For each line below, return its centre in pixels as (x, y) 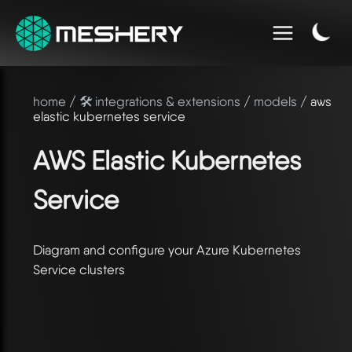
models (275, 101)
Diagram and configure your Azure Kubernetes (167, 249)
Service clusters (79, 269)
